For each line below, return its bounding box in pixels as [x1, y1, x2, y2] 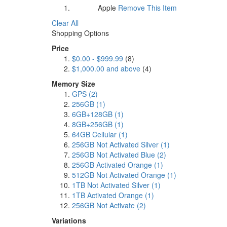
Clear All [52, 18, 79, 28]
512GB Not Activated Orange [72, 170, 167, 180]
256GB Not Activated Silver [72, 139, 161, 150]
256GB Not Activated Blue [72, 149, 157, 160]
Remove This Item [118, 3, 177, 13]
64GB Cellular [72, 129, 119, 140]
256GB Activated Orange [72, 160, 154, 170]
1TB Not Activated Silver [72, 180, 152, 191]
